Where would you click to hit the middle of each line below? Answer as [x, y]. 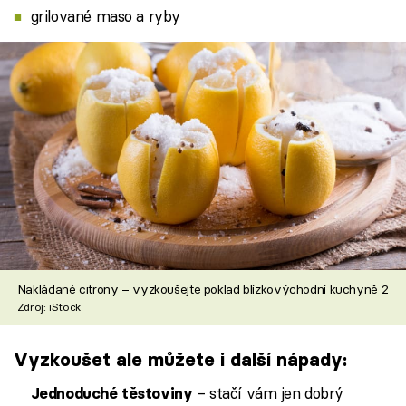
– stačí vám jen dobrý [268, 393]
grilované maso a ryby [105, 15]
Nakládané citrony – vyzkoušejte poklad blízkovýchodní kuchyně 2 [203, 290]
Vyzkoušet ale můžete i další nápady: [180, 359]
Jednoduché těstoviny [111, 394]
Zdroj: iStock [48, 307]
